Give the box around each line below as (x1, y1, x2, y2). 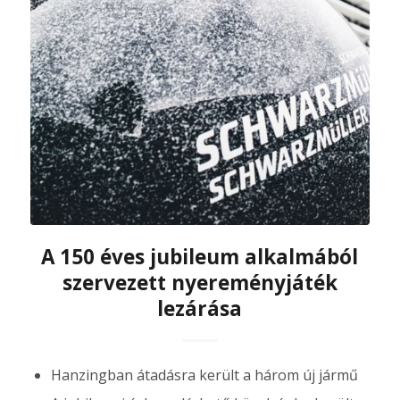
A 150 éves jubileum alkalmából (41, 242, 359, 271)
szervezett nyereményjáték (62, 268, 337, 296)
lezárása (157, 294, 243, 322)
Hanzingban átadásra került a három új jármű (50, 364, 358, 385)
